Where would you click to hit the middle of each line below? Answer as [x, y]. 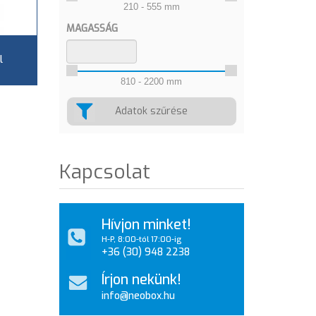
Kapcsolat [104, 172]
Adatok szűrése [152, 111]
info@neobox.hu [138, 296]
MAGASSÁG [92, 29]
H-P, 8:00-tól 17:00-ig [141, 239]
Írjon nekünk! [141, 279]
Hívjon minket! [146, 224]
